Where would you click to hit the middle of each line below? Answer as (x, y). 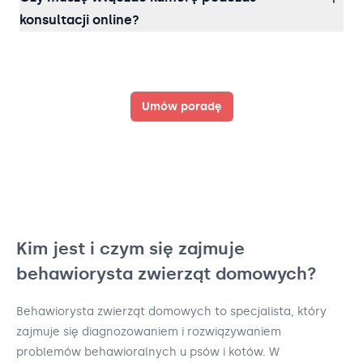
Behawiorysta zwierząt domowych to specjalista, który (171, 312)
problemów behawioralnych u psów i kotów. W (148, 352)
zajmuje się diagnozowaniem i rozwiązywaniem (149, 332)
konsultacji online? (79, 19)
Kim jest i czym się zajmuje (130, 248)
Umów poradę (181, 106)
